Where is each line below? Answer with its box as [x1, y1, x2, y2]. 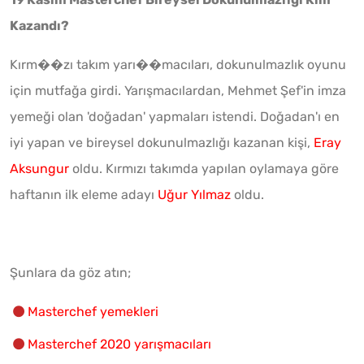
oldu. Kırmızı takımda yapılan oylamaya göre [69, 160, 339, 176]
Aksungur [10, 160, 69, 176]
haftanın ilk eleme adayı [10, 186, 158, 202]
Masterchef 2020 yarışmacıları [28, 336, 211, 352]
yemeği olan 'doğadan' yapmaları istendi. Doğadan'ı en [10, 108, 340, 124]
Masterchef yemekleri [28, 303, 158, 319]
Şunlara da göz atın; [10, 264, 131, 280]
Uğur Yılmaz [158, 186, 231, 202]
